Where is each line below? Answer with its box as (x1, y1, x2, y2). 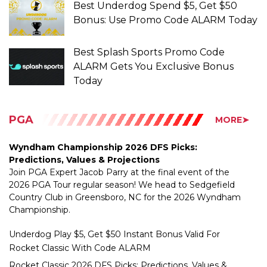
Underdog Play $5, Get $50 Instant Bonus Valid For (9, 201, 220, 213)
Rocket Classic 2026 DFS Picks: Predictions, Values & (9, 232, 227, 244)
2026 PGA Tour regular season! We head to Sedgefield (9, 152, 235, 163)
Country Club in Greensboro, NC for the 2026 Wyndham (9, 164, 241, 176)
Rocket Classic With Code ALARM (9, 215, 151, 226)
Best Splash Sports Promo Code (73, 20, 225, 32)
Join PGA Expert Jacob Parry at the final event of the (9, 139, 229, 151)
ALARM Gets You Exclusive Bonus (73, 34, 234, 46)
